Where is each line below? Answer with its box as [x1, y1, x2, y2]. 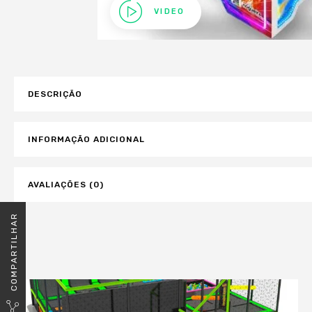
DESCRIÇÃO [28, 89, 82, 99]
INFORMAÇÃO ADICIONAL [28, 134, 145, 144]
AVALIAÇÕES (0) [28, 180, 104, 189]
